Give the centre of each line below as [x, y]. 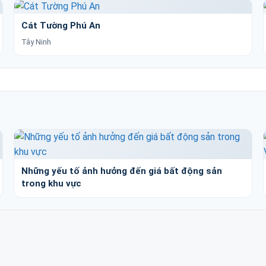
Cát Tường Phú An [61, 25]
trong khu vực [51, 183]
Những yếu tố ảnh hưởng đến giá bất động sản [121, 171]
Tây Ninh [36, 42]
